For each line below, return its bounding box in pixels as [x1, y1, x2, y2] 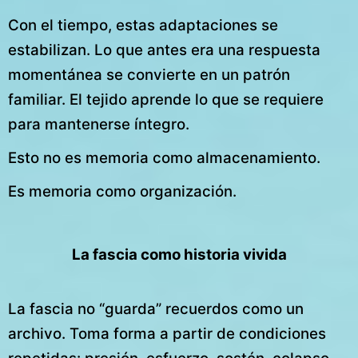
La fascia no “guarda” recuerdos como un [8, 300, 304, 319]
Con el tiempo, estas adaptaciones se [8, 15, 278, 34]
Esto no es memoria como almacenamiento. [8, 148, 320, 167]
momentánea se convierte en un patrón [8, 65, 290, 84]
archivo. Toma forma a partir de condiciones [8, 324, 326, 344]
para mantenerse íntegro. [8, 114, 189, 133]
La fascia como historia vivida [71, 245, 287, 265]
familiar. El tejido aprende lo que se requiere [8, 89, 324, 109]
